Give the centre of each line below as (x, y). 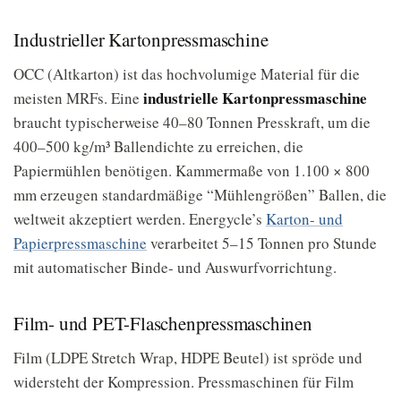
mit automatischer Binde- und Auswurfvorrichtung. (175, 267)
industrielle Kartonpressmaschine (255, 98)
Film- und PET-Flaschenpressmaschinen (163, 323)
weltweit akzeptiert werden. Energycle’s (140, 219)
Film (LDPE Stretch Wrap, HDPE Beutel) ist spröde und (188, 358)
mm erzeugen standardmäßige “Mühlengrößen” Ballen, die (200, 195)
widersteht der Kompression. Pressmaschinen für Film (183, 382)
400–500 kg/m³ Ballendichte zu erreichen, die (158, 146)
